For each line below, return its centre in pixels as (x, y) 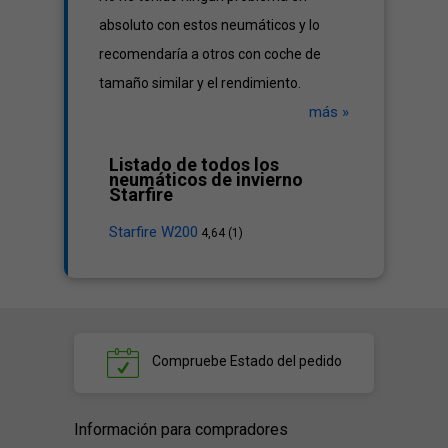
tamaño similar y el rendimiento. (200, 83)
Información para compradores (181, 429)
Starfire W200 (153, 232)
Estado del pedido (284, 361)
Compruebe (189, 361)
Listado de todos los (194, 164)
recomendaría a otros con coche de (210, 54)
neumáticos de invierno (206, 179)
